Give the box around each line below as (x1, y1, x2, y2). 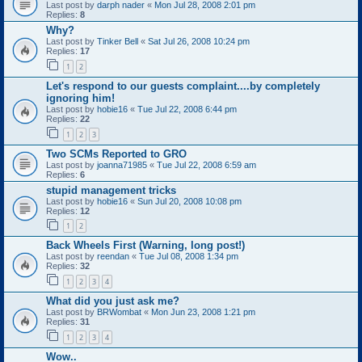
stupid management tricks (46, 183, 176, 196)
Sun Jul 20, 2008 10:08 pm (137, 196, 242, 206)
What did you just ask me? (46, 295, 179, 308)
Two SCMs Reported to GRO (46, 147, 187, 160)
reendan (97, 251, 129, 262)
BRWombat (97, 307, 141, 318)
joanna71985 (97, 159, 147, 170)
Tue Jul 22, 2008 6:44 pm (137, 104, 237, 115)
